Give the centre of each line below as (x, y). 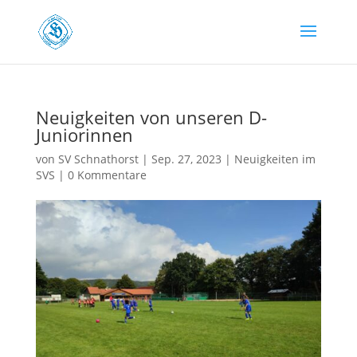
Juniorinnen (84, 135)
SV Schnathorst (98, 159)
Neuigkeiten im (275, 159)
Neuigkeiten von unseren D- (151, 117)
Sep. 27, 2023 (186, 159)
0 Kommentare (107, 175)
